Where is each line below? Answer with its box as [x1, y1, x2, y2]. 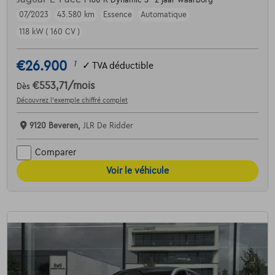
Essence [103, 10, 132, 19]
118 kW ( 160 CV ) [18, 27, 80, 36]
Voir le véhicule [106, 165, 169, 176]
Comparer [34, 147, 76, 158]
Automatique [140, 10, 187, 19]
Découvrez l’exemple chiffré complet [16, 96, 128, 104]
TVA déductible [91, 61, 153, 71]
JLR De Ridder [82, 121, 133, 130]
